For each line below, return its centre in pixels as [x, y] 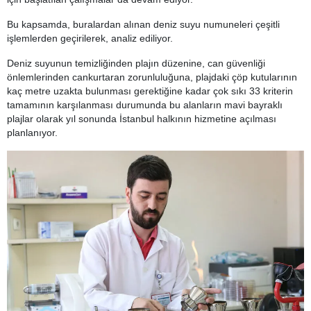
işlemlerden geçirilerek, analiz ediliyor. [90, 39]
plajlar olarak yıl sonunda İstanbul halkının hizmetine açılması [142, 119]
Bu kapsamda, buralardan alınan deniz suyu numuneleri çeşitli [143, 25]
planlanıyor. [35, 133]
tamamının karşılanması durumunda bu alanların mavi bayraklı [145, 105]
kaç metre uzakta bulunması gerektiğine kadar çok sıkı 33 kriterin [150, 91]
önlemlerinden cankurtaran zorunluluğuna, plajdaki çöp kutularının [152, 77]
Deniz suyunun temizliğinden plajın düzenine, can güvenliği [136, 64]
